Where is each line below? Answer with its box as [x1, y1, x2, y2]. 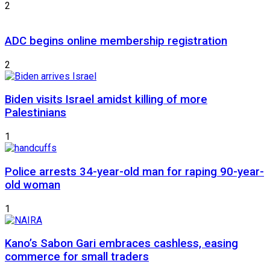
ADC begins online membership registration [5, 34, 227, 48]
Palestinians [5, 106, 66, 120]
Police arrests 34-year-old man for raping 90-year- [5, 165, 264, 178]
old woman [5, 178, 60, 192]
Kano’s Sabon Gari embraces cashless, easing [5, 237, 238, 251]
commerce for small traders [5, 250, 149, 264]
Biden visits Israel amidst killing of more [5, 93, 207, 107]
